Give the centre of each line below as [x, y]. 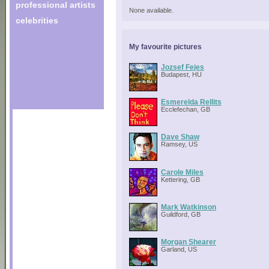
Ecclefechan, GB [186, 109]
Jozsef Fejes [183, 67]
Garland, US [179, 249]
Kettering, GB [180, 179]
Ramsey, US [179, 144]
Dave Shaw [180, 137]
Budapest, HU [181, 74]
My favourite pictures [165, 47]
